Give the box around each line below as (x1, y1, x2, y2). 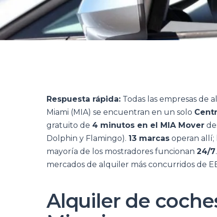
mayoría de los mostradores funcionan (46, 147, 197, 156)
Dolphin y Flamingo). (46, 134, 128, 143)
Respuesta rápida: (46, 94, 121, 104)
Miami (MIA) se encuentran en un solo (46, 108, 194, 117)
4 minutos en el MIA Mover (92, 121, 204, 130)
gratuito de (46, 121, 92, 130)
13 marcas (128, 134, 170, 143)
